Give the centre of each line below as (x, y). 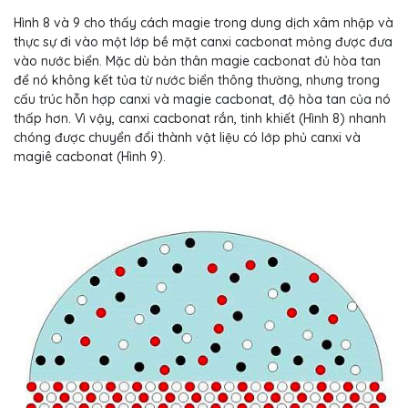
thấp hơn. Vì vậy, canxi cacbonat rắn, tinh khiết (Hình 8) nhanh (200, 119)
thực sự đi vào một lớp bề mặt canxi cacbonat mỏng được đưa (203, 42)
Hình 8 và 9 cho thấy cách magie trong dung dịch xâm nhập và (204, 23)
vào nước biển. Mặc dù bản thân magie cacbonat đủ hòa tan (197, 61)
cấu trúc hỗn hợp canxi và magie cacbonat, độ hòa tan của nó (202, 100)
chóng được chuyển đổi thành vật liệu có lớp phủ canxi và (187, 138)
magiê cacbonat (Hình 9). (90, 157)
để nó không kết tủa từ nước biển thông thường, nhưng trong (197, 81)
